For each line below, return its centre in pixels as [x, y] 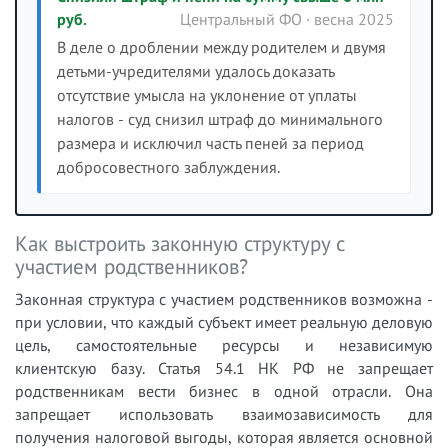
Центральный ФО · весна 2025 [287, 19]
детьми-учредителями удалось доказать [195, 71]
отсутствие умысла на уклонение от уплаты [207, 95]
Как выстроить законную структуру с [180, 243]
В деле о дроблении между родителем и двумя [221, 47]
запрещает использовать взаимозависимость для [224, 414]
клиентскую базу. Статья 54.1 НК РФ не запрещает [224, 368]
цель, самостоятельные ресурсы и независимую [224, 345]
